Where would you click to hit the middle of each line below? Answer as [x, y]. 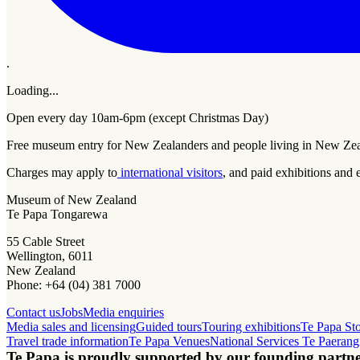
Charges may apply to [62, 172]
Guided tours [169, 326]
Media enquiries [123, 312]
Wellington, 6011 [50, 256]
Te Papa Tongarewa [57, 214]
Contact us [33, 312]
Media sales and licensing [71, 326]
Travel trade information [67, 341]
